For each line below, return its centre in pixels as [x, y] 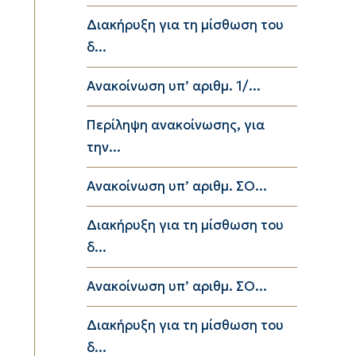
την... [104, 147]
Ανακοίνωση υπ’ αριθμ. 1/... [174, 86]
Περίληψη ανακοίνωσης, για [176, 125]
